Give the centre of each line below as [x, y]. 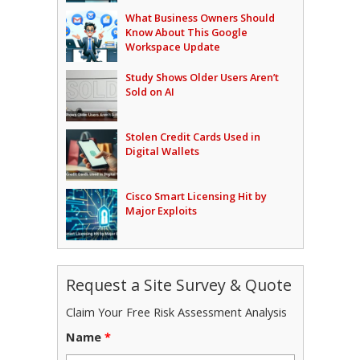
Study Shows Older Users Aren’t [202, 78]
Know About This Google [186, 33]
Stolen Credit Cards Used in [192, 137]
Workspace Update [172, 47]
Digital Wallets [162, 151]
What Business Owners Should [200, 18]
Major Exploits [161, 211]
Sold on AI [149, 92]
